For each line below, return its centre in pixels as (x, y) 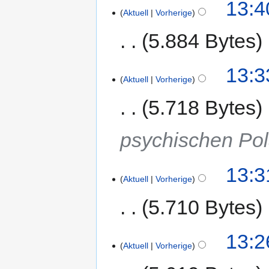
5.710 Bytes (202, 207)
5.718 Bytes (202, 108)
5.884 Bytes (202, 41)
